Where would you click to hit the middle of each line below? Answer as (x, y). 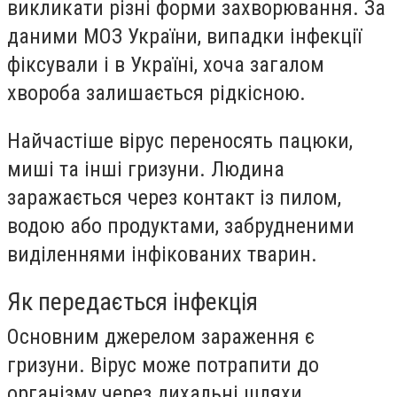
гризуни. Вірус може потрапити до (163, 366)
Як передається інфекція (132, 302)
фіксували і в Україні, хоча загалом (166, 65)
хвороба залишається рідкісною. (156, 93)
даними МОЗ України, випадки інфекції (184, 37)
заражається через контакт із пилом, (174, 197)
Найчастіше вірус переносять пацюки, (180, 140)
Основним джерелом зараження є (161, 337)
